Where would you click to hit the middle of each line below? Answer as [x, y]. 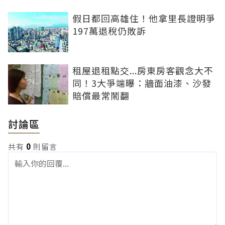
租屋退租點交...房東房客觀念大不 [143, 71]
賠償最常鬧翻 [101, 96]
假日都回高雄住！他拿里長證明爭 [144, 18]
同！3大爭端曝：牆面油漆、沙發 [142, 83]
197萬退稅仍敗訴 [109, 31]
